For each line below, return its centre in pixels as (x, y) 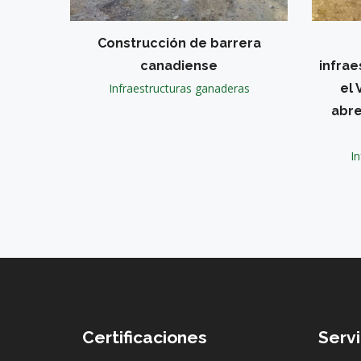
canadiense (179, 65)
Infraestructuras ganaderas (179, 88)
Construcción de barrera (179, 43)
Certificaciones (145, 337)
